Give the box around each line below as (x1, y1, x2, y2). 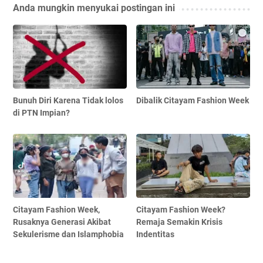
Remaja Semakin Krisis (136, 217, 223, 227)
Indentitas (136, 229, 175, 239)
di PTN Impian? (13, 107, 70, 117)
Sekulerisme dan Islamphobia (13, 229, 124, 239)
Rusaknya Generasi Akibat (13, 217, 111, 227)
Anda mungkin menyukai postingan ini (13, 2, 175, 14)
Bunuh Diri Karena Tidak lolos (13, 95, 123, 105)
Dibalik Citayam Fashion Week (136, 95, 249, 105)
